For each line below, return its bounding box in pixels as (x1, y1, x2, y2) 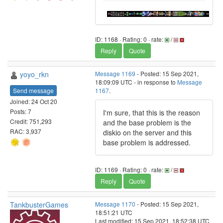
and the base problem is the (103, 117, 191, 127)
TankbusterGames (10, 200, 68, 210)
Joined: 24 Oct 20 (10, 97, 57, 106)
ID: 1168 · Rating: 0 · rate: (95, 34, 165, 43)
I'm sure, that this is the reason (103, 108, 200, 117)
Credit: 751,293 (10, 116, 52, 125)
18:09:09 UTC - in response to (95, 78, 177, 86)
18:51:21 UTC (95, 208, 132, 217)
